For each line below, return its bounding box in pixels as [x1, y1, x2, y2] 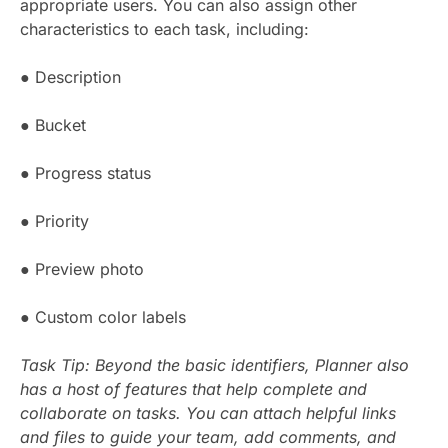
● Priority [20, 210, 89, 231]
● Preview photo [20, 258, 144, 279]
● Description [20, 66, 121, 87]
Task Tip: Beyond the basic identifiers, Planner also [20, 354, 409, 375]
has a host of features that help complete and [20, 378, 367, 399]
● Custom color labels [20, 306, 186, 327]
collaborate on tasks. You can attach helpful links [20, 402, 396, 423]
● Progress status [20, 162, 151, 183]
